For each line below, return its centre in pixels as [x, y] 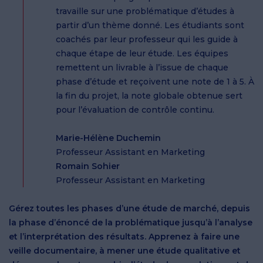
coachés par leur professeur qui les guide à [147, 40]
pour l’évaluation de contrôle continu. [136, 110]
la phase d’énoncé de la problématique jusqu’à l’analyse [131, 223]
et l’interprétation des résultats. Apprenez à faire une [124, 237]
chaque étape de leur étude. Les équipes [142, 54]
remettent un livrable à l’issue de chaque [142, 68]
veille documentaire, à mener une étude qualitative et [125, 251]
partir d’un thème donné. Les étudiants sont [150, 26]
